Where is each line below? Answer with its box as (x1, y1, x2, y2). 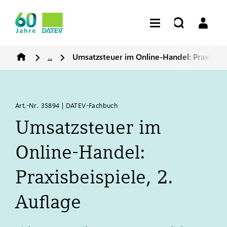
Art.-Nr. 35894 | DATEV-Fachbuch (15, 101, 118, 109)
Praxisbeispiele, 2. (15, 166, 173, 188)
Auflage (15, 191, 81, 213)
